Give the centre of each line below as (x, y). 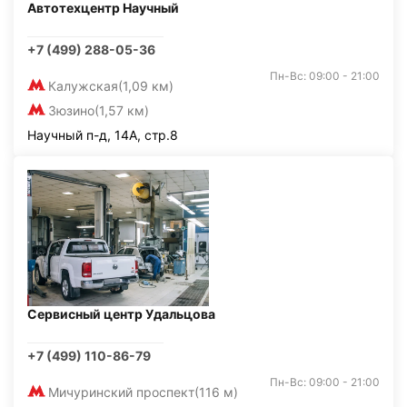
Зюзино (71, 110)
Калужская (83, 86)
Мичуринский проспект (121, 392)
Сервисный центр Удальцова (121, 314)
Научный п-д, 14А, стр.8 (103, 135)
